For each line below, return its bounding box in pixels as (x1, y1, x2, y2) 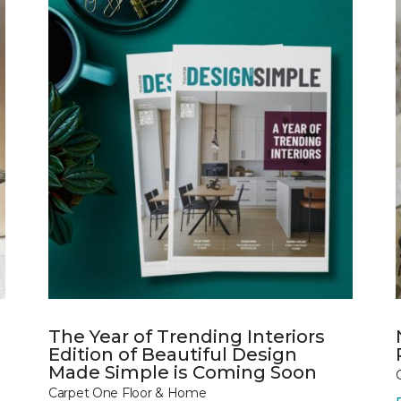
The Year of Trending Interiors (48, 325, 325, 347)
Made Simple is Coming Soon (48, 361, 317, 383)
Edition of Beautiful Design (48, 343, 297, 365)
